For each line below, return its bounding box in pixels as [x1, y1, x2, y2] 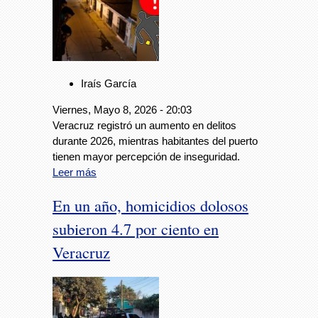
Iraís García [81, 77, 136, 89]
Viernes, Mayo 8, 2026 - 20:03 [53, 103, 192, 116]
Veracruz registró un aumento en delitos [53, 119, 236, 131]
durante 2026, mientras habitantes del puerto [53, 134, 258, 147]
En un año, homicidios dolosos [53, 194, 248, 216]
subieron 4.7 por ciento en [53, 217, 219, 239]
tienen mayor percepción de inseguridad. [53, 150, 240, 163]
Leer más [53, 165, 97, 178]
